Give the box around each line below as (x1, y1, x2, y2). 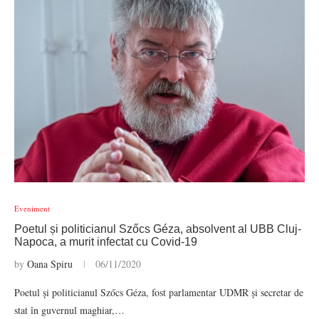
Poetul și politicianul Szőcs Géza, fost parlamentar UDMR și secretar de (14, 286, 303, 299)
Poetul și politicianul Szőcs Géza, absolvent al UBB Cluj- (14, 223, 301, 235)
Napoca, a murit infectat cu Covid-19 (14, 236, 197, 248)
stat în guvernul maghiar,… (14, 303, 125, 317)
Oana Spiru (27, 257, 73, 271)
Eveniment (14, 203, 50, 214)
